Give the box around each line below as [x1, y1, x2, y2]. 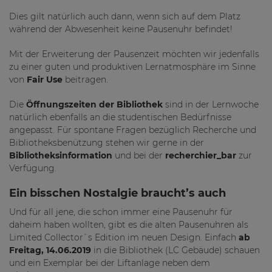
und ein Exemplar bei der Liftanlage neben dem [9, 257, 210, 268]
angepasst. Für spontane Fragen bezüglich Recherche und [9, 124, 256, 135]
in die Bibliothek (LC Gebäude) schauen [91, 245, 260, 256]
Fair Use [27, 74, 63, 85]
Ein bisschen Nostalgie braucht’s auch [9, 186, 226, 200]
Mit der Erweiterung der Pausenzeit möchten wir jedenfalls [9, 49, 259, 59]
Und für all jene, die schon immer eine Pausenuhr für [9, 206, 233, 217]
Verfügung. [9, 163, 56, 174]
